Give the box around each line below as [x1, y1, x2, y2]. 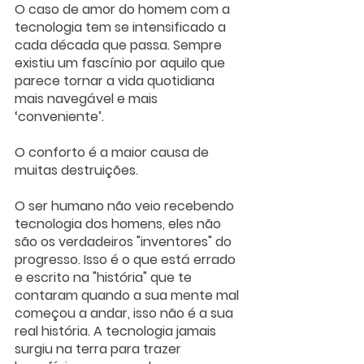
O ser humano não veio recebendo [15, 197, 237, 216]
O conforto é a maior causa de [15, 143, 212, 162]
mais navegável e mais [15, 89, 161, 109]
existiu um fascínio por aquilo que [15, 54, 228, 73]
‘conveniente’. [15, 107, 104, 127]
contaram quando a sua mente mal [15, 286, 242, 305]
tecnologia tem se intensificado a [15, 18, 229, 37]
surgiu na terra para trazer [15, 340, 184, 359]
